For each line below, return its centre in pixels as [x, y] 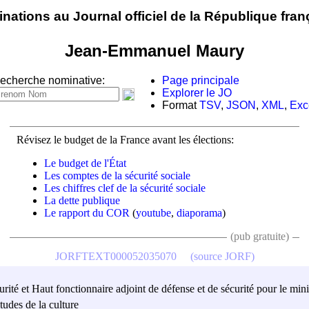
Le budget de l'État [85, 163]
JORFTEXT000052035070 [116, 256]
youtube [153, 212]
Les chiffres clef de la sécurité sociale [125, 188]
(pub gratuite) [260, 236]
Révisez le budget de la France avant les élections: [125, 139]
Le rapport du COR [87, 212]
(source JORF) [222, 256]
